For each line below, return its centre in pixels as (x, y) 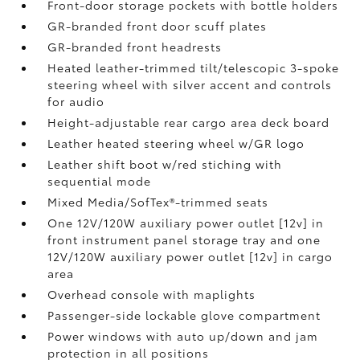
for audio (76, 101)
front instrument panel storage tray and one (184, 239)
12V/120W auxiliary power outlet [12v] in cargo (190, 256)
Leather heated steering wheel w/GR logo (176, 143)
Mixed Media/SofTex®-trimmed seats (158, 201)
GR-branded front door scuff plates (157, 25)
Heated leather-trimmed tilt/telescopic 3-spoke (194, 67)
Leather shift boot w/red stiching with (165, 164)
